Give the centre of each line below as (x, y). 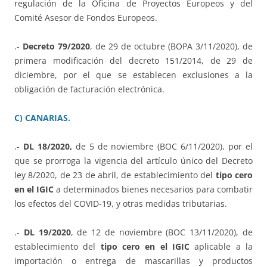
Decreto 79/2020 (56, 46)
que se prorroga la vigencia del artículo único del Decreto (133, 160)
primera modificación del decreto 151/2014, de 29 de (133, 60)
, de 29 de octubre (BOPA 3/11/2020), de (171, 46)
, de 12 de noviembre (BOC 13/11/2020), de (162, 232)
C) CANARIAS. (42, 117)
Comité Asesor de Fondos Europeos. (86, 17)
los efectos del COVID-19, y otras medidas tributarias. (121, 203)
